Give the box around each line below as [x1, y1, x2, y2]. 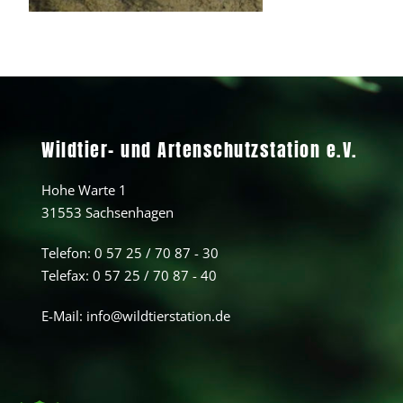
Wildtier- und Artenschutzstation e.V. [41, 135, 358, 164]
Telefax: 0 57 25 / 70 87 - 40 [41, 265, 217, 284]
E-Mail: [41, 306, 86, 325]
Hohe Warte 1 [41, 180, 127, 199]
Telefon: [41, 243, 94, 262]
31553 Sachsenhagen [41, 202, 174, 221]
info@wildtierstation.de [86, 306, 230, 325]
